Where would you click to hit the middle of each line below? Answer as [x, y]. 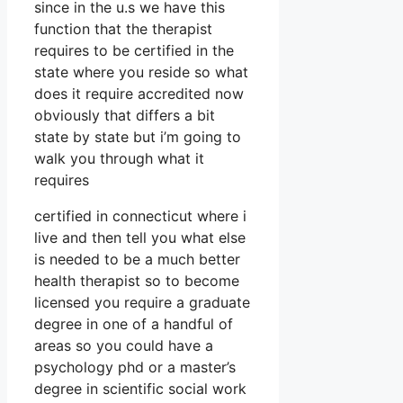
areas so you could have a [124, 346]
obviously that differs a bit [125, 116]
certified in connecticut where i [140, 216]
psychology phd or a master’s [135, 367]
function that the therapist [123, 29]
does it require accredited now [139, 94]
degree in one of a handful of [134, 324]
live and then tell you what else [140, 238]
